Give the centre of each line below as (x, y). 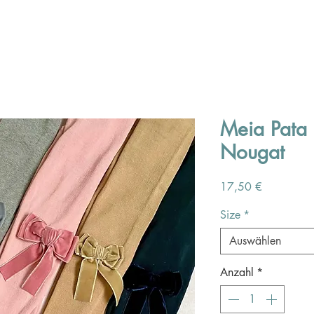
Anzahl (237, 272)
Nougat (252, 152)
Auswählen (255, 241)
